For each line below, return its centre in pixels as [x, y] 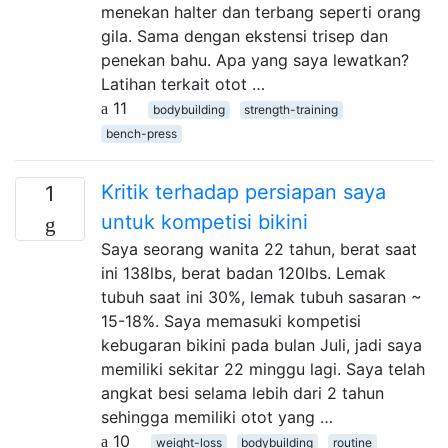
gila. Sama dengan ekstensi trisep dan [244, 35]
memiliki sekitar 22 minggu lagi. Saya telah [263, 368]
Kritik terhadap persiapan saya [243, 191]
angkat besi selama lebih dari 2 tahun [242, 392]
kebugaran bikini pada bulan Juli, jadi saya [261, 344]
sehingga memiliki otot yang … [217, 416]
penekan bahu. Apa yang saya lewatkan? [255, 59]
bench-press [141, 133]
